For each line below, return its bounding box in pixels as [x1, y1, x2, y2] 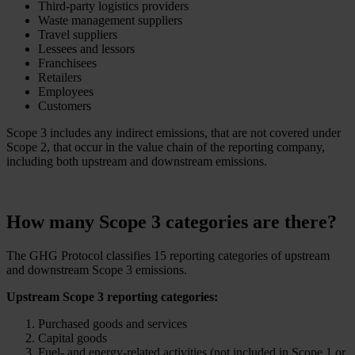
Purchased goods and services [38, 316, 187, 330]
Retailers [38, 71, 82, 85]
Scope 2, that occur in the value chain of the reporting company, [6, 140, 325, 155]
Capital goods [38, 330, 107, 345]
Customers [38, 99, 91, 113]
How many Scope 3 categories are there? [6, 212, 337, 232]
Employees [38, 85, 94, 99]
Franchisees [38, 56, 97, 71]
